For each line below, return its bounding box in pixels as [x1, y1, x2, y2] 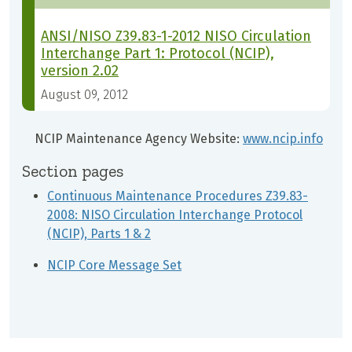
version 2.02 [41, 62, 119, 80]
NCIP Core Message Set [47, 258, 181, 273]
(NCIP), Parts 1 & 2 [47, 226, 151, 242]
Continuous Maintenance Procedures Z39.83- [47, 189, 308, 204]
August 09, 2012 [41, 87, 128, 103]
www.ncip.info [243, 131, 323, 147]
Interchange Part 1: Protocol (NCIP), [41, 45, 274, 63]
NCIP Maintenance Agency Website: [35, 131, 243, 147]
